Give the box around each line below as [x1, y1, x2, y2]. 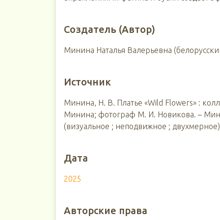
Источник [63, 76, 111, 87]
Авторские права [63, 205, 147, 216]
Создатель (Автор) [63, 24, 155, 35]
